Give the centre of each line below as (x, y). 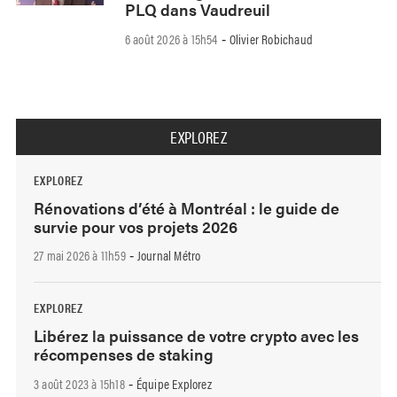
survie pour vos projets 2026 (136, 226)
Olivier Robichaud (271, 38)
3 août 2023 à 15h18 (79, 384)
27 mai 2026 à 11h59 (80, 255)
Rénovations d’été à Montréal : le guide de (187, 207)
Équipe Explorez (174, 384)
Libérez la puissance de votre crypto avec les (196, 336)
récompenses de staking (124, 354)
